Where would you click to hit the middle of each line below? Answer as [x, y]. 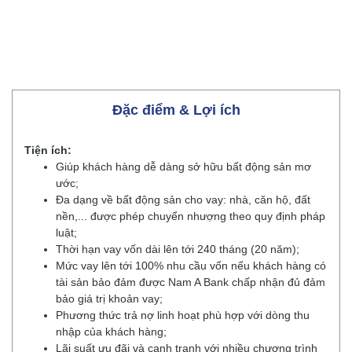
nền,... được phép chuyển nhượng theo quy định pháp [191, 216]
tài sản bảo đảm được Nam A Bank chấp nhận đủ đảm [191, 282]
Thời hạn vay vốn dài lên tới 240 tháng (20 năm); [178, 249]
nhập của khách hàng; [111, 332]
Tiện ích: [48, 150]
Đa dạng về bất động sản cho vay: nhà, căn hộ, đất [183, 200]
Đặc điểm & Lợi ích [176, 110]
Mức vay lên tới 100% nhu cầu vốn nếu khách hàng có [191, 266]
